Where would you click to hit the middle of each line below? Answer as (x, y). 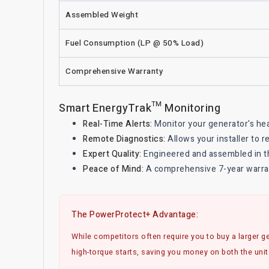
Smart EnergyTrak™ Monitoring (140, 108)
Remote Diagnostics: (124, 139)
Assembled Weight (102, 15)
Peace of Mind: (113, 169)
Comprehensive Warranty (114, 71)
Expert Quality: (112, 154)
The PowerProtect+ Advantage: (135, 214)
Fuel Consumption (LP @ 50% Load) (134, 43)
